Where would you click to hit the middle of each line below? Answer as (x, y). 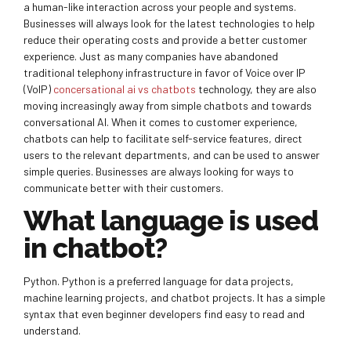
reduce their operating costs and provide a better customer (165, 40)
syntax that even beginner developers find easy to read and (164, 314)
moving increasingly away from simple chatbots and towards (168, 106)
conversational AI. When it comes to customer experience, (161, 122)
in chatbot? (96, 248)
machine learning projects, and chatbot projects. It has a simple (174, 298)
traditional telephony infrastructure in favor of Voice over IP (165, 73)
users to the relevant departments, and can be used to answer (172, 155)
